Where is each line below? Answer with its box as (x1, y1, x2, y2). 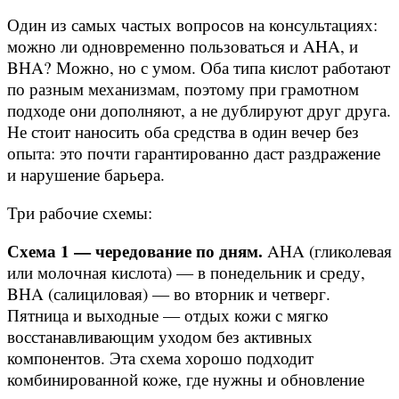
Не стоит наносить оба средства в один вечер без (7, 119, 359, 142)
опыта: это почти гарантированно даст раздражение (7, 141, 380, 164)
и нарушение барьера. (7, 162, 165, 185)
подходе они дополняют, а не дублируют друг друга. (7, 98, 391, 121)
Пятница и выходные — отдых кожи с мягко (7, 304, 329, 327)
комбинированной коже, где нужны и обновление (7, 368, 364, 391)
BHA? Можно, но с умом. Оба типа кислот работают (7, 55, 390, 78)
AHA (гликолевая (263, 240, 392, 263)
